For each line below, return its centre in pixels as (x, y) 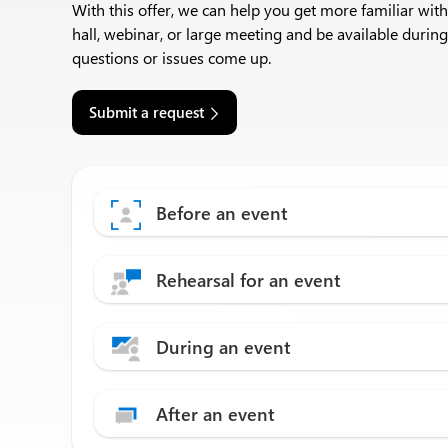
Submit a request (146, 112)
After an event (215, 414)
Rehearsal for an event (248, 280)
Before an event (222, 213)
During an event (223, 347)
